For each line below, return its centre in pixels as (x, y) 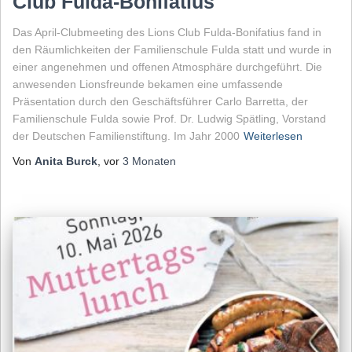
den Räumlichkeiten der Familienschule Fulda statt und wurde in (172, 49)
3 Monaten (149, 161)
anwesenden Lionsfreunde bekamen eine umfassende (148, 84)
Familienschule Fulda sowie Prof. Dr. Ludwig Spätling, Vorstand (169, 118)
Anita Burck (66, 161)
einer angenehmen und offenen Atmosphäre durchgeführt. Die (167, 66)
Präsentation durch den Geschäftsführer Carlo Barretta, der (160, 101)
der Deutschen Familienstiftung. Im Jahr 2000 (126, 136)
